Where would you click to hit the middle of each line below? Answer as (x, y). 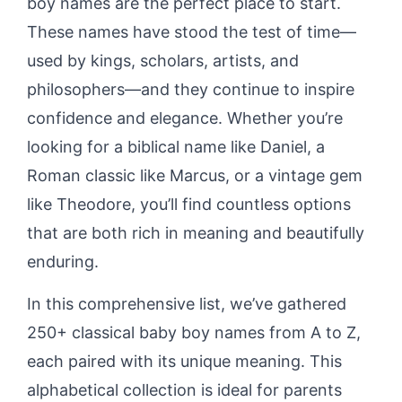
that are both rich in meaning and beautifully (196, 232)
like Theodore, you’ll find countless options (189, 204)
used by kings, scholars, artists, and (163, 60)
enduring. (63, 261)
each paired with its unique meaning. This (184, 361)
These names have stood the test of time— (192, 31)
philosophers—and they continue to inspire (191, 89)
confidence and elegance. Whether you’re (185, 118)
